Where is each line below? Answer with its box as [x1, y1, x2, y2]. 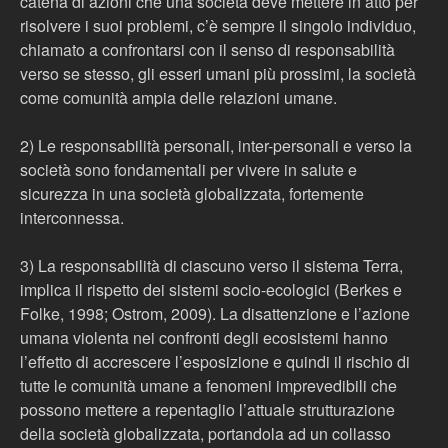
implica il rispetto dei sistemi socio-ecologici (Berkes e [20, 278, 402, 301]
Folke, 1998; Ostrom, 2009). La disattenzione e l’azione [20, 302, 410, 325]
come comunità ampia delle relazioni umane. [20, 86, 337, 109]
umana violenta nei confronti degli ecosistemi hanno [20, 326, 388, 349]
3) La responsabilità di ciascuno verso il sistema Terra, [20, 254, 403, 277]
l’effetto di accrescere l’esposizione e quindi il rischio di [20, 350, 410, 373]
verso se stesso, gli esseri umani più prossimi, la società [20, 62, 416, 85]
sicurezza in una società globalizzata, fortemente [20, 182, 364, 205]
